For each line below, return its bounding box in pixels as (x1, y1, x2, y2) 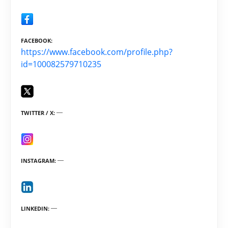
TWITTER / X (21, 109, 53, 117)
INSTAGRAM (21, 157, 54, 165)
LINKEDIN (21, 204, 48, 212)
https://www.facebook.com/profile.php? (21, 46, 173, 58)
